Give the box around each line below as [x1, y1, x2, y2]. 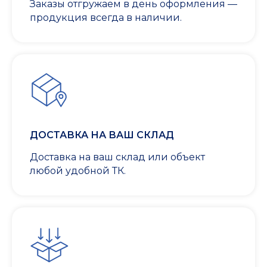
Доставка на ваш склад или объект [30, 151, 205, 163]
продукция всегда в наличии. [30, 12, 182, 24]
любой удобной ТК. [30, 165, 126, 177]
